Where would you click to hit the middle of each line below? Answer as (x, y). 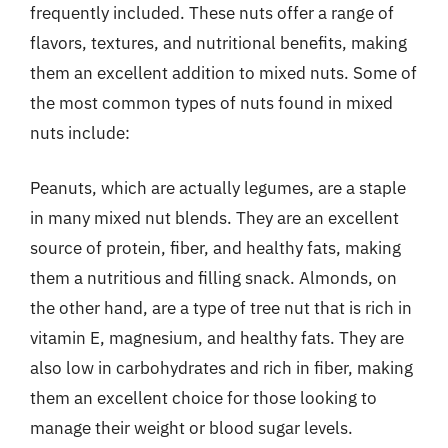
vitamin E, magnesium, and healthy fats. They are (217, 338)
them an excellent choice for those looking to (203, 398)
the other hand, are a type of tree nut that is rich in (221, 308)
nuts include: (80, 132)
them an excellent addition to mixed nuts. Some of (223, 72)
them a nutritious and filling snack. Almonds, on (213, 278)
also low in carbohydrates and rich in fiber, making (221, 368)
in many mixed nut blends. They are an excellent (214, 218)
